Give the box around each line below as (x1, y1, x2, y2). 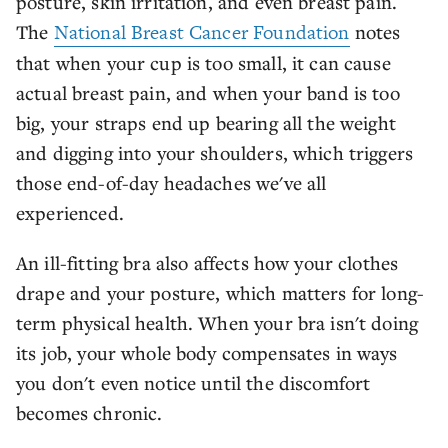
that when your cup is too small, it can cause (16, 50, 391, 75)
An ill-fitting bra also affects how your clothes (16, 250, 399, 275)
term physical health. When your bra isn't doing (16, 310, 419, 335)
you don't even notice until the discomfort (16, 370, 371, 395)
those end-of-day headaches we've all (16, 170, 327, 195)
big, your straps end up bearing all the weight (16, 110, 396, 135)
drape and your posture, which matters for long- (16, 280, 425, 305)
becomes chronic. (16, 400, 163, 425)
